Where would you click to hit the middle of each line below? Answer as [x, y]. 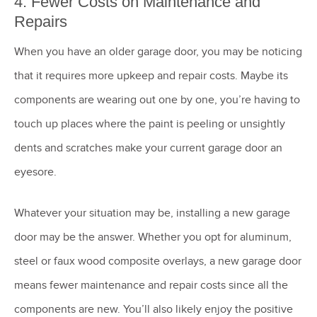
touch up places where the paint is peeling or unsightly [150, 123]
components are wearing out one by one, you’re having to [157, 99]
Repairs [41, 21]
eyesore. [37, 172]
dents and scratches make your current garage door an [148, 148]
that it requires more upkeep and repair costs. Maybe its [151, 75]
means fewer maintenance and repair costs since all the [151, 285]
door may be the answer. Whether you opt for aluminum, [153, 237]
